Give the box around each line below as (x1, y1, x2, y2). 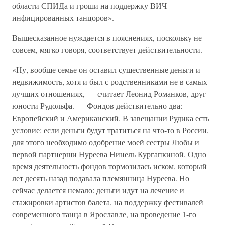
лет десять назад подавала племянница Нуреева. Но (12, 173, 189, 183)
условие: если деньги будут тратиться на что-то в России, (12, 125, 209, 135)
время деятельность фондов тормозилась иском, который (12, 161, 207, 171)
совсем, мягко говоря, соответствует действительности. (12, 44, 202, 55)
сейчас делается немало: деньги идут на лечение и (12, 185, 184, 195)
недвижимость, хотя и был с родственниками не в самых (12, 76, 207, 87)
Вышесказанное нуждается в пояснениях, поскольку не (12, 32, 202, 43)
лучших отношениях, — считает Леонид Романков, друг (12, 88, 206, 99)
